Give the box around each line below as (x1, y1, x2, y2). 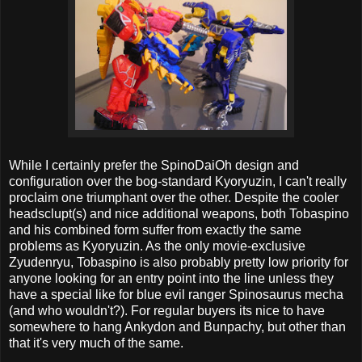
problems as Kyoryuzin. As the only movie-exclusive (9, 238, 305, 253)
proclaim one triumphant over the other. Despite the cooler (9, 190, 339, 204)
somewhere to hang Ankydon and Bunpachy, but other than (9, 319, 346, 334)
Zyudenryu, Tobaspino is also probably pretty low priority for (9, 255, 348, 269)
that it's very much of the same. (9, 335, 183, 350)
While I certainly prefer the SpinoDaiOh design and (9, 158, 299, 172)
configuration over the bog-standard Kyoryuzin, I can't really (9, 174, 347, 188)
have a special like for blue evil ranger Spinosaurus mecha (9, 287, 343, 301)
